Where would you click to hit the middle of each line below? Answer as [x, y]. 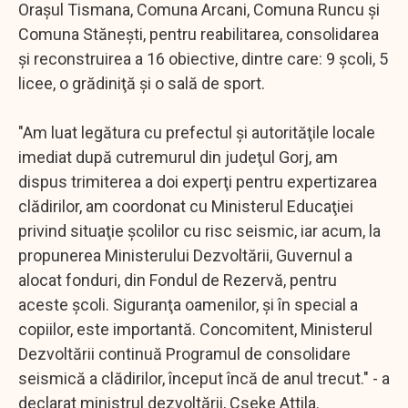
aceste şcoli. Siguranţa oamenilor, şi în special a [188, 304]
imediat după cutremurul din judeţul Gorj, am [178, 157]
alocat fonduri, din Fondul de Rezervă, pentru [178, 280]
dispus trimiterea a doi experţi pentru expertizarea [198, 181]
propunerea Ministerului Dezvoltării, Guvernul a [185, 255]
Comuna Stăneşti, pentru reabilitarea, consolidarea [199, 34]
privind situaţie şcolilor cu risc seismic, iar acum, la [199, 230]
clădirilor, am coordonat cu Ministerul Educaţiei [186, 206]
